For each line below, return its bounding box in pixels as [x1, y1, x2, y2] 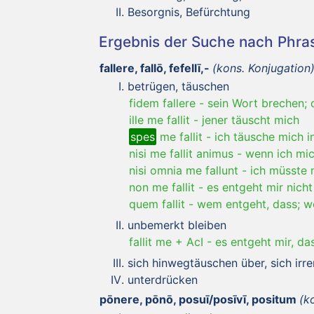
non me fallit [129, 179, 195, 194]
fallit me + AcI [129, 234, 203, 249]
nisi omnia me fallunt [129, 163, 238, 177]
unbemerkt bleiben [128, 217, 226, 232]
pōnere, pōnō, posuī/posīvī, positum [100, 292, 296, 306]
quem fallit [129, 196, 185, 211]
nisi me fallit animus [129, 146, 233, 161]
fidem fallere [129, 95, 196, 110]
